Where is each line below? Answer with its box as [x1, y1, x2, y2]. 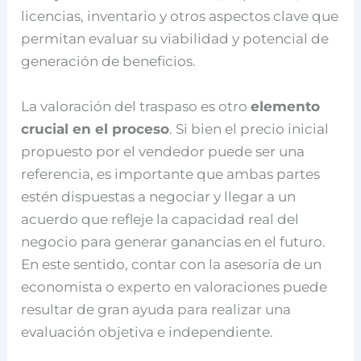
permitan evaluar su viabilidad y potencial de [21, 31, 330, 48]
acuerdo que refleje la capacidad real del [21, 210, 300, 227]
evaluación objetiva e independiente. [21, 323, 274, 340]
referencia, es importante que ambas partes [21, 165, 321, 182]
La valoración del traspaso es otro [21, 98, 251, 114]
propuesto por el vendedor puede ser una [21, 143, 305, 160]
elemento [251, 98, 321, 114]
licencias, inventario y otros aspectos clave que [21, 8, 339, 25]
